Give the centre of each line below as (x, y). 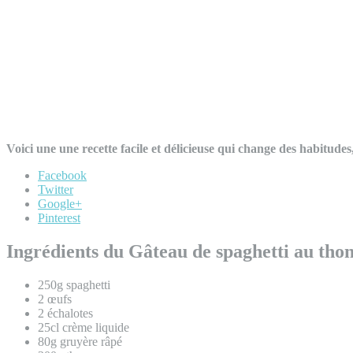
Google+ (60, 203)
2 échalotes (65, 313)
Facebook (62, 175)
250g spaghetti (74, 284)
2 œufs (55, 299)
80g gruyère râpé (80, 341)
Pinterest (59, 217)
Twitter (56, 189)
